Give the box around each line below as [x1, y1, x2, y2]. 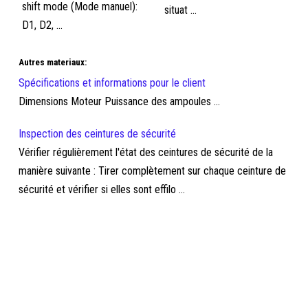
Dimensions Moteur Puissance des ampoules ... [19, 95, 221, 108]
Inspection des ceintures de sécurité [19, 127, 177, 140]
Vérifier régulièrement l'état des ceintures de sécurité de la [19, 146, 274, 159]
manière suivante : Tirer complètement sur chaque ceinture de [19, 164, 287, 177]
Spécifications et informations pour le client [19, 76, 206, 89]
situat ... [164, 3, 197, 16]
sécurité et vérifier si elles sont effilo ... [19, 183, 186, 196]
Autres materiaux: [19, 57, 87, 67]
